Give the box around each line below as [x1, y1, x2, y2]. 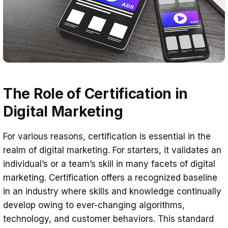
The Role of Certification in [3, 85, 188, 103]
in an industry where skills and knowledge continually [3, 186, 221, 197]
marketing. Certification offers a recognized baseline [3, 173, 217, 183]
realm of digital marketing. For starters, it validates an [3, 145, 221, 156]
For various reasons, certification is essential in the [3, 131, 211, 142]
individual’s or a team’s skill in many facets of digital [3, 159, 215, 169]
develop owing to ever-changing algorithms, [3, 200, 185, 211]
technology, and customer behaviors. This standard [3, 214, 214, 224]
